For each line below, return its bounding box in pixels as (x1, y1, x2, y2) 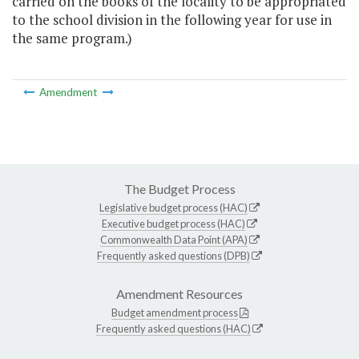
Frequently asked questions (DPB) (97, 248, 250, 262)
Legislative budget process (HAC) (99, 200, 248, 214)
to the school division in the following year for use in (12, 10, 332, 30)
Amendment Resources (116, 285, 243, 301)
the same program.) (12, 29, 132, 48)
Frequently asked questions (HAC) (96, 321, 251, 335)
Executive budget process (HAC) (102, 216, 245, 230)
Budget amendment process (111, 305, 238, 319)
